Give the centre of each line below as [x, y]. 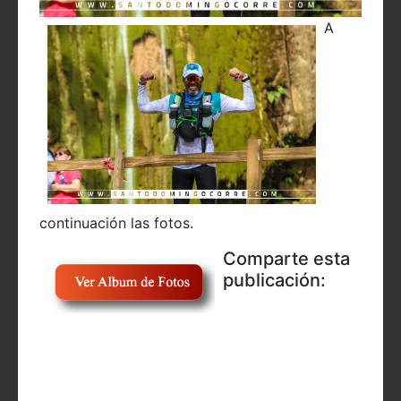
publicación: [274, 281]
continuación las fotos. [119, 223]
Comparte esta [286, 259]
